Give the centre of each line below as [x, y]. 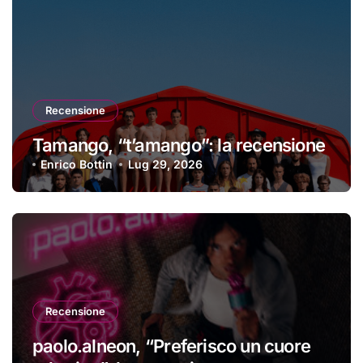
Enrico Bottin [77, 164]
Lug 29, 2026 [165, 164]
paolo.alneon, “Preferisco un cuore [172, 346]
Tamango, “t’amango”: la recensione [179, 145]
